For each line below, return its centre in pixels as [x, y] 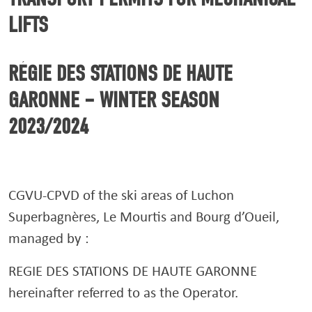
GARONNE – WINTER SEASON [114, 100]
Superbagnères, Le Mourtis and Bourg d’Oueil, [144, 216]
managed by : [49, 238]
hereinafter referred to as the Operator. [123, 292]
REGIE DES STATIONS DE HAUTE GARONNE [133, 271]
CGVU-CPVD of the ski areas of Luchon [121, 195]
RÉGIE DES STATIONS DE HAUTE [120, 73]
